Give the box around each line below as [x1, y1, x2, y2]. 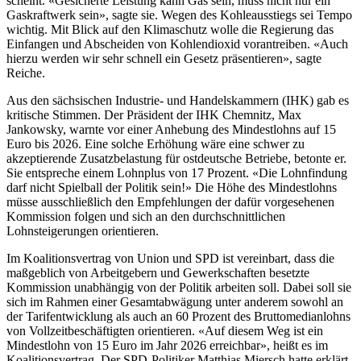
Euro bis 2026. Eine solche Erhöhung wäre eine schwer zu [6, 137, 305, 151]
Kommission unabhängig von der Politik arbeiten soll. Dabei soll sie [6, 280, 351, 294]
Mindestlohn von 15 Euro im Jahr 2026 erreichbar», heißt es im [6, 338, 328, 352]
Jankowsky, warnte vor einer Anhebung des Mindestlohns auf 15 [6, 122, 336, 136]
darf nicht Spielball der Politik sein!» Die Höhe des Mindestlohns [6, 180, 337, 194]
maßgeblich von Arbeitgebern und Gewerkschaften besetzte [6, 266, 309, 280]
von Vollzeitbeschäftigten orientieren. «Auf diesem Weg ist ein [6, 324, 323, 338]
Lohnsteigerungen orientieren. [6, 224, 162, 238]
